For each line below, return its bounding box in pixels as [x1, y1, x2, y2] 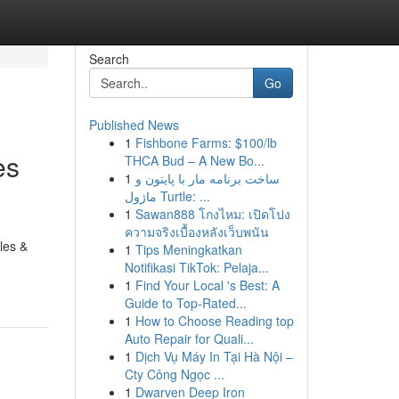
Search [88, 50, 129, 68]
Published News [88, 116, 179, 134]
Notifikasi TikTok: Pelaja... [124, 258, 269, 276]
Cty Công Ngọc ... [124, 365, 224, 383]
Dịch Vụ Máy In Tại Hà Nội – [134, 347, 293, 365]
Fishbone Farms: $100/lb [134, 134, 277, 151]
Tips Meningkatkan [134, 240, 242, 258]
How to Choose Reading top [134, 312, 294, 330]
